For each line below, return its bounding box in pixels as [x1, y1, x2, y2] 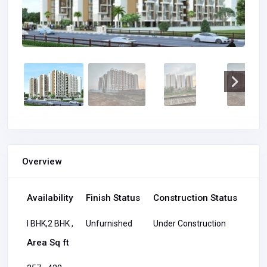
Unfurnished [86, 219, 133, 229]
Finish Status [86, 193, 141, 204]
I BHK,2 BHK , [27, 219, 73, 229]
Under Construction [153, 219, 226, 229]
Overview [22, 156, 61, 167]
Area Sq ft [27, 237, 69, 249]
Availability [27, 193, 73, 204]
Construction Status [153, 193, 237, 204]
